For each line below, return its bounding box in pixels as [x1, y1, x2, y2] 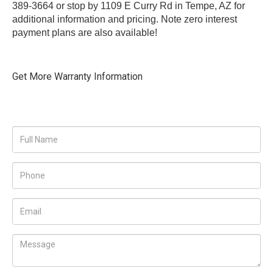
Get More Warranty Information [12, 70, 143, 82]
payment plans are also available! [12, 27, 160, 38]
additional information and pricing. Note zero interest [12, 13, 237, 24]
